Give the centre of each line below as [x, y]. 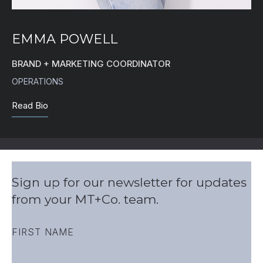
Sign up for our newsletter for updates [129, 182]
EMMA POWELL [65, 39]
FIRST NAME [43, 232]
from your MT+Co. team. [85, 199]
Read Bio [30, 106]
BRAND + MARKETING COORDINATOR [91, 64]
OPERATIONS [38, 82]
